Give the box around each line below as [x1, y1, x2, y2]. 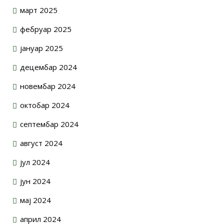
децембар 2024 [20, 61, 77, 72]
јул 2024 [20, 156, 50, 167]
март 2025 [20, 4, 57, 15]
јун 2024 [20, 175, 50, 186]
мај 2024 [20, 194, 51, 205]
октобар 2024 [20, 99, 69, 110]
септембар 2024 [20, 118, 78, 129]
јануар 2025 [20, 42, 63, 53]
